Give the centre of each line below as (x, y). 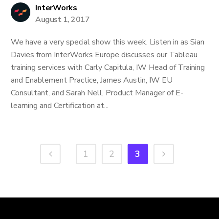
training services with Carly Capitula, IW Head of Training (108, 67)
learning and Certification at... (60, 106)
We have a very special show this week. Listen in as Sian (108, 42)
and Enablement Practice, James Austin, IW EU (92, 80)
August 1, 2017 (63, 20)
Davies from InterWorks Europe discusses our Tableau (104, 55)
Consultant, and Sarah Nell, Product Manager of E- (97, 93)
